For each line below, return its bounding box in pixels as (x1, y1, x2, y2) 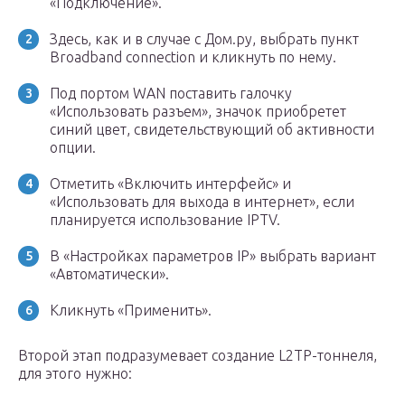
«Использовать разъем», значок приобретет (50, 103, 346, 119)
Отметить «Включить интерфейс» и (50, 175, 291, 192)
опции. (50, 139, 96, 155)
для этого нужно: (18, 365, 132, 381)
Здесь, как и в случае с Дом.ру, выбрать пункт (50, 31, 359, 47)
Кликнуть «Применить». (50, 302, 212, 318)
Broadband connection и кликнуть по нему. (50, 49, 336, 65)
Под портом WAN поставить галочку (50, 85, 292, 101)
